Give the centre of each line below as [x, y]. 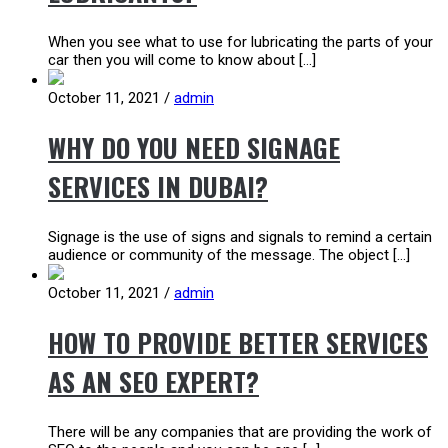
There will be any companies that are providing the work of [240, 431]
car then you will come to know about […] [182, 59]
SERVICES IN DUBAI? [158, 187]
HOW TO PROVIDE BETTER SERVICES [238, 343]
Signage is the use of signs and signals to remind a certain [240, 236]
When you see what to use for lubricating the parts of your [240, 41]
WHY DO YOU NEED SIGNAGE [194, 148]
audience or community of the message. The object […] [229, 254]
